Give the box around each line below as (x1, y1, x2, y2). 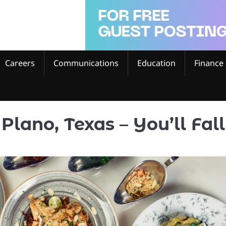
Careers (5, 57, 35, 69)
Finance (194, 57, 223, 69)
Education (137, 57, 176, 69)
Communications (53, 57, 119, 69)
